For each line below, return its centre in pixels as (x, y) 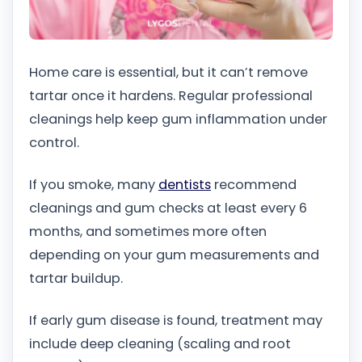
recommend (254, 184)
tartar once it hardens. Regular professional (171, 96)
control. (54, 143)
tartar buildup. (76, 278)
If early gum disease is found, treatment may (176, 320)
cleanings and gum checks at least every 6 (168, 208)
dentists (185, 184)
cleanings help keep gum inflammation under (178, 120)
